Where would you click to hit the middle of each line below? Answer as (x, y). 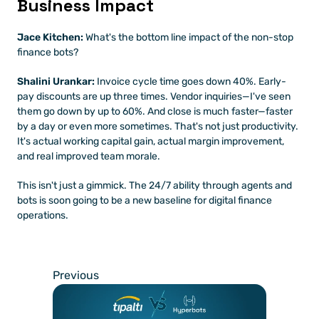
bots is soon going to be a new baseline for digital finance (145, 200)
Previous (76, 275)
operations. (43, 215)
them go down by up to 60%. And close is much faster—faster (155, 111)
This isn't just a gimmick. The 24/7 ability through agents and (155, 185)
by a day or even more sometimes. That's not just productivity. (158, 126)
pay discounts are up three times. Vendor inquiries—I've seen (154, 96)
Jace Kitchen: (50, 37)
